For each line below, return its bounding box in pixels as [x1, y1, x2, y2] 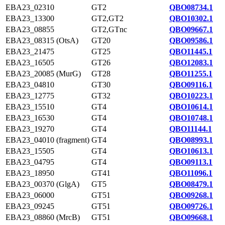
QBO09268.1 [169, 191, 213, 199]
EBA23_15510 [6, 102, 54, 111]
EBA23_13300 [6, 14, 54, 23]
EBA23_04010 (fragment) [6, 136, 89, 144]
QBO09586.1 [169, 36, 213, 45]
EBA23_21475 [6, 47, 54, 56]
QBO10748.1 [169, 114, 213, 122]
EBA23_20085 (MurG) [6, 69, 81, 78]
